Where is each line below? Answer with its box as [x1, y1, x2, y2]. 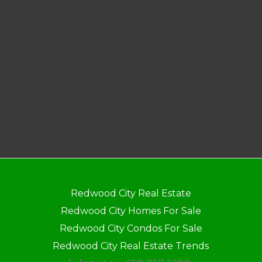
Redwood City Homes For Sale [60, 205, 201, 217]
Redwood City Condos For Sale [59, 223, 202, 235]
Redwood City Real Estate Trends [53, 240, 209, 252]
